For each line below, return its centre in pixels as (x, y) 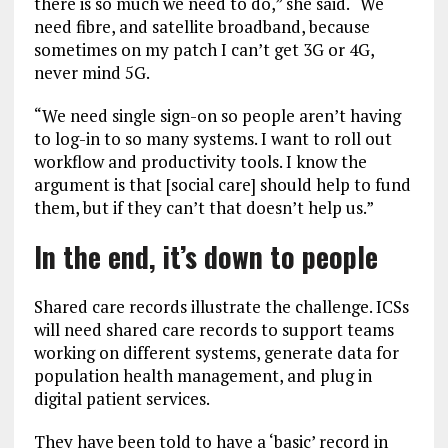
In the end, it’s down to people (205, 256)
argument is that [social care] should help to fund (222, 184)
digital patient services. (121, 398)
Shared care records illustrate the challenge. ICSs (221, 306)
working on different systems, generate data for (216, 352)
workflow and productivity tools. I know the (200, 161)
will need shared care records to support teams (213, 329)
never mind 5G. (91, 72)
